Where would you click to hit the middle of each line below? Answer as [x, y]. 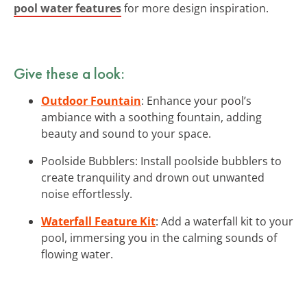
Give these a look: [69, 73]
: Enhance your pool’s [196, 100]
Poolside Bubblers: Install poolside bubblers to [161, 161]
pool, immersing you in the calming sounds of [159, 237]
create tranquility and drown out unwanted [153, 177]
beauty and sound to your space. [126, 133]
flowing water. [77, 254]
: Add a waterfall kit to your [224, 221]
